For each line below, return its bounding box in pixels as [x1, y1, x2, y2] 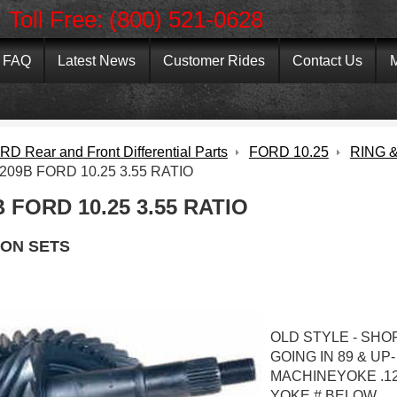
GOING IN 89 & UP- [269, 348, 395, 364]
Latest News [58, 52, 136, 68]
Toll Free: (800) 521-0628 [8, 5, 263, 33]
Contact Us [292, 52, 363, 68]
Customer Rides [163, 52, 266, 68]
